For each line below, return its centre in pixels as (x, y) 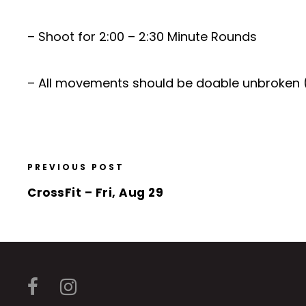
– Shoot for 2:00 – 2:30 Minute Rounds (142, 37)
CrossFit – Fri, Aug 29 (95, 193)
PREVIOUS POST (76, 167)
